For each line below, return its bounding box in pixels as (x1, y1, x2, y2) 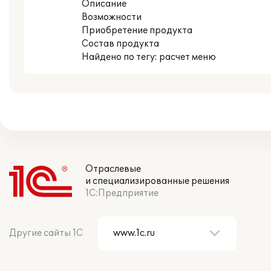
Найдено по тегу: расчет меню (82, 52, 216, 62)
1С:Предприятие (85, 188, 158, 198)
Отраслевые (85, 164, 141, 174)
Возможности (82, 12, 142, 22)
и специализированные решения (85, 176, 229, 186)
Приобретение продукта (82, 25, 192, 36)
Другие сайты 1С (9, 228, 83, 238)
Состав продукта (82, 39, 159, 49)
